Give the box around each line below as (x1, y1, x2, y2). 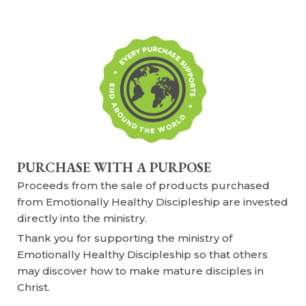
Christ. (17, 281, 50, 294)
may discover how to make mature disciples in (17, 264, 264, 278)
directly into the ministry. (17, 212, 147, 225)
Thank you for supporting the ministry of (17, 232, 232, 245)
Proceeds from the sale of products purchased (17, 179, 270, 193)
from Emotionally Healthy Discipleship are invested (17, 195, 288, 209)
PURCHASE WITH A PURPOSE (17, 158, 211, 177)
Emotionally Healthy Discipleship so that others (17, 248, 268, 262)
